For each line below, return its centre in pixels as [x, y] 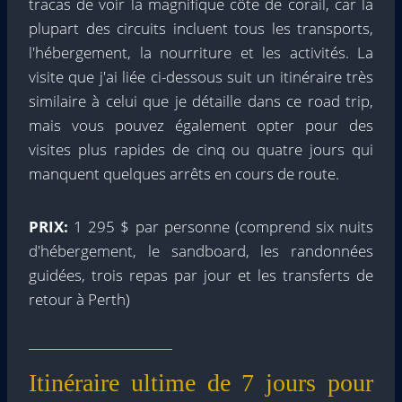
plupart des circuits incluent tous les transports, [201, 29]
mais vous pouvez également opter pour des [201, 126]
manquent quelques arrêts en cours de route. [184, 174]
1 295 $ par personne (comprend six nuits [223, 227]
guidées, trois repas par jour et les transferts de [201, 275]
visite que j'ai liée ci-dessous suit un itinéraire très [201, 77]
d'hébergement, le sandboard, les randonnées [201, 251]
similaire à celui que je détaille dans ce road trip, [201, 101]
